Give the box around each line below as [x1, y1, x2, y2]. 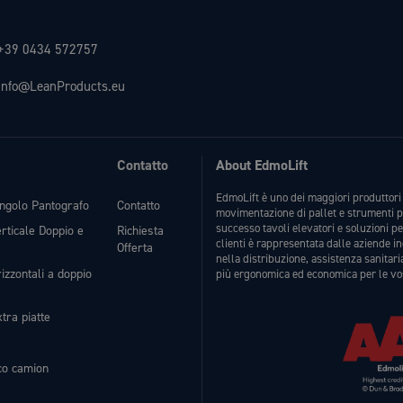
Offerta [117, 239, 153, 257]
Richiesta [117, 222, 164, 240]
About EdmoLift [216, 156, 308, 175]
